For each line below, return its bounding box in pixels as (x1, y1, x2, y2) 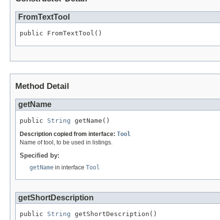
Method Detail (15, 81, 69, 91)
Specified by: (20, 151, 59, 159)
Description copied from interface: (20, 130, 117, 137)
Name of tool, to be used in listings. (20, 138, 112, 146)
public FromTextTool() (20, 29, 102, 37)
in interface (54, 164, 86, 171)
